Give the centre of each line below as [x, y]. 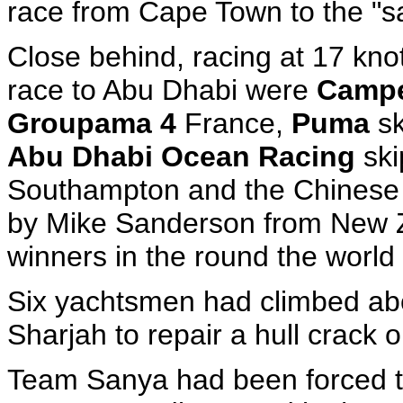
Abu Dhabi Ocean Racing [181, 157]
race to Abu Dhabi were [162, 90]
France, [238, 123]
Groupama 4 [96, 123]
